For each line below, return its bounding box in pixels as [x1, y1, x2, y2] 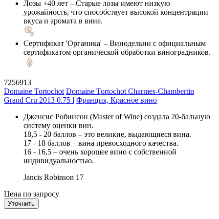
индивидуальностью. [23, 156, 94, 165]
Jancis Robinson [23, 173, 74, 181]
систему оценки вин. [23, 121, 93, 130]
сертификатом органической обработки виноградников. [23, 47, 211, 56]
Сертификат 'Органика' [23, 39, 102, 47]
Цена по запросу [4, 189, 59, 198]
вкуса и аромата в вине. [23, 16, 103, 25]
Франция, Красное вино [76, 95, 157, 104]
